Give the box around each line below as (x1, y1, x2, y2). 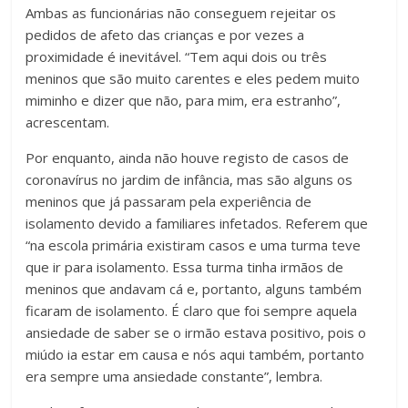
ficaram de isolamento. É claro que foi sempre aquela (25, 301, 358, 321)
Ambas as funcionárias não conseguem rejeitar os (25, 4, 337, 23)
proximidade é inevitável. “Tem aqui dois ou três (25, 47, 328, 66)
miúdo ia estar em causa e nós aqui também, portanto (25, 345, 365, 364)
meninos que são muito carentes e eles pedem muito (25, 69, 361, 88)
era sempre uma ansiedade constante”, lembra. (25, 367, 323, 386)
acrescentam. (25, 113, 110, 132)
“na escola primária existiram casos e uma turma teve (25, 236, 362, 255)
